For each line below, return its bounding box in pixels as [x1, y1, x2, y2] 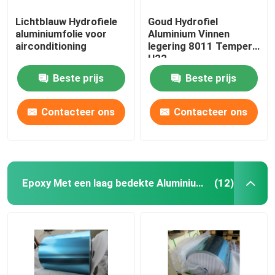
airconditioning [15, 39, 87, 52]
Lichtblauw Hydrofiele [15, 15, 118, 28]
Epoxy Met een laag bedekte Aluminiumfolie [195, 176, 203, 189]
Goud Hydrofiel [148, 15, 219, 28]
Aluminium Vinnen [148, 27, 230, 40]
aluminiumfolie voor [15, 27, 107, 40]
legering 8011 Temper [148, 39, 253, 52]
